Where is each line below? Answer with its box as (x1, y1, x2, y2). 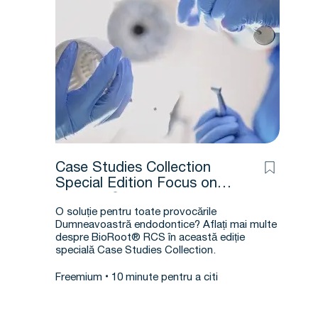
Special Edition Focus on (55, 177, 217, 192)
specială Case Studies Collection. (55, 246, 216, 256)
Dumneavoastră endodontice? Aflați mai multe (55, 220, 277, 231)
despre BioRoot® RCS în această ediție (55, 233, 245, 243)
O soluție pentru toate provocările (55, 207, 216, 218)
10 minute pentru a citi (111, 273, 218, 283)
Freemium (55, 273, 102, 283)
